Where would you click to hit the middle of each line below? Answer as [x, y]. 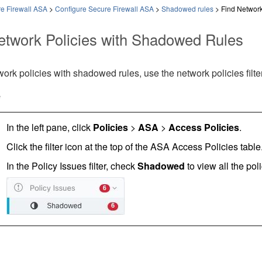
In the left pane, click [49, 127]
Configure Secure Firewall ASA [104, 8]
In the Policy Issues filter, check [72, 166]
